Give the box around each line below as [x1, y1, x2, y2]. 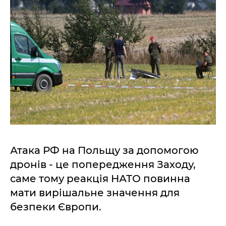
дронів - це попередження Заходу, [10, 158, 196, 171]
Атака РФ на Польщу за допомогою [10, 144, 199, 156]
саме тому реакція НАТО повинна [10, 173, 190, 185]
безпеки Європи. [10, 201, 101, 213]
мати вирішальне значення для [10, 187, 180, 199]
